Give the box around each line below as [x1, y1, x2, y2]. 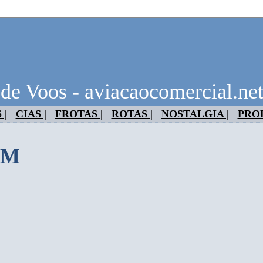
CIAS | [15, 108, 46, 120]
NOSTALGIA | [161, 108, 229, 120]
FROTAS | [55, 108, 103, 120]
